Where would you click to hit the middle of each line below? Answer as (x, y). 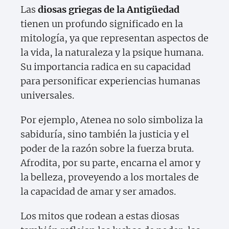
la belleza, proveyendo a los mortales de (110, 177)
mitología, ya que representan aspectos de (114, 38)
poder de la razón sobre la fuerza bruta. (107, 149)
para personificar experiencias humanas (110, 81)
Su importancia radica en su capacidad (106, 67)
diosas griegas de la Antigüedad (109, 10)
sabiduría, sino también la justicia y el (105, 134)
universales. (47, 96)
